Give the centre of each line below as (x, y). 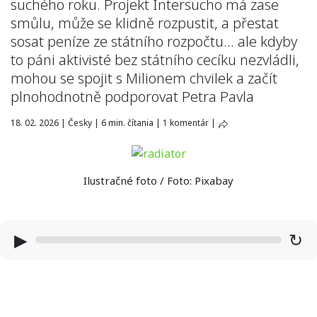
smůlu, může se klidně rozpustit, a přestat (145, 23)
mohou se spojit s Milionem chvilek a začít (144, 78)
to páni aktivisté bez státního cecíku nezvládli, (155, 60)
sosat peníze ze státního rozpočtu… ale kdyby (154, 41)
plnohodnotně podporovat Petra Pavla (132, 97)
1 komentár (186, 123)
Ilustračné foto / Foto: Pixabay (158, 180)
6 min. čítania (127, 123)
